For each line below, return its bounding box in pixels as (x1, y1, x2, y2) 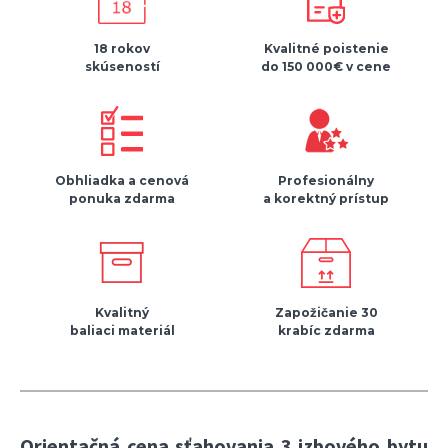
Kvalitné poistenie (263, 41, 389, 57)
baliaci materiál (69, 323, 175, 339)
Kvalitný (95, 305, 149, 321)
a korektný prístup (263, 191, 389, 207)
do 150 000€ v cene (261, 59, 391, 75)
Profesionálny (278, 173, 374, 189)
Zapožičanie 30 (274, 305, 378, 321)
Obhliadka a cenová (55, 173, 189, 189)
